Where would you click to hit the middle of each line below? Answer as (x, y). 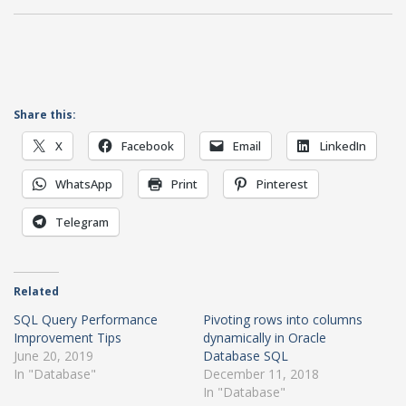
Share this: (45, 114)
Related (36, 291)
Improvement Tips (68, 337)
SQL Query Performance (86, 319)
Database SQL (246, 355)
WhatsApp (84, 184)
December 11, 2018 (261, 373)
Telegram (82, 222)
